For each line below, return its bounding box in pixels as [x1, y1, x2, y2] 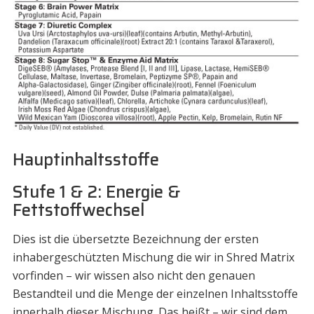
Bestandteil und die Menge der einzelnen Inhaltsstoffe [12, 286, 298, 302]
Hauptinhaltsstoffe [12, 146, 159, 174]
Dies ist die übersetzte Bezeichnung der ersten [12, 231, 259, 247]
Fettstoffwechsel [12, 197, 144, 224]
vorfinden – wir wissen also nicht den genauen [12, 268, 255, 284]
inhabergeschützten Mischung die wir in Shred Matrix [12, 250, 294, 266]
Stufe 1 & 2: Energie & [12, 179, 180, 206]
